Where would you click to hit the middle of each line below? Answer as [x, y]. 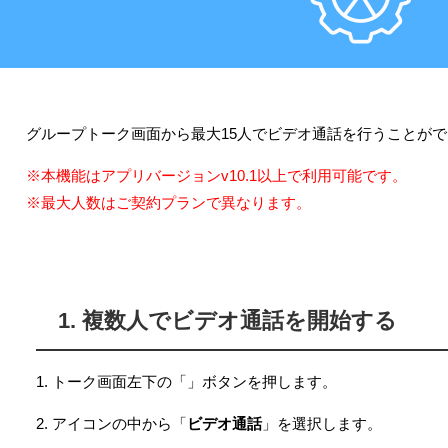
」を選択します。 [322, 424]
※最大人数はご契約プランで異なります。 [168, 202]
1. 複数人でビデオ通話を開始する [228, 319]
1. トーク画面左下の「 [111, 382]
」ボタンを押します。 [262, 382]
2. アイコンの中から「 [111, 424]
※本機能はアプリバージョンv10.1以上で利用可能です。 [216, 175]
